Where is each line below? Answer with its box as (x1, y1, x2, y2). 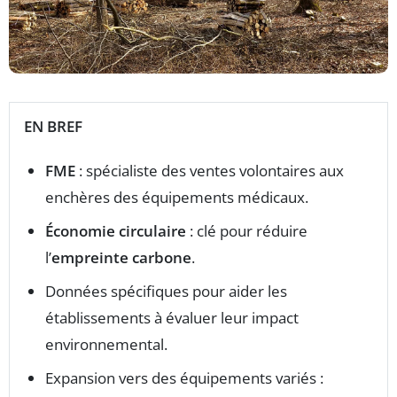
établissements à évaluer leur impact (45, 307, 299, 328)
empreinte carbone (51, 246, 191, 268)
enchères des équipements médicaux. (45, 186, 308, 207)
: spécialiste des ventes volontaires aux (75, 160, 344, 181)
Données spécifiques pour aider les (45, 280, 287, 301)
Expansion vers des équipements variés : (45, 367, 323, 388)
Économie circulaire (45, 220, 186, 241)
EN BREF (24, 115, 82, 136)
